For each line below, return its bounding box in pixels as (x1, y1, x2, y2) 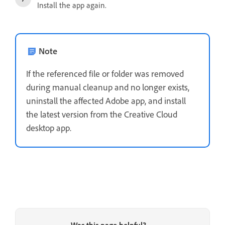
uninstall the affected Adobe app (26, 94, 145, 106)
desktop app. (26, 122, 71, 133)
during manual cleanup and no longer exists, (26, 81, 189, 92)
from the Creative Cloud (88, 108, 177, 120)
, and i (145, 94, 166, 106)
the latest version (26, 108, 88, 120)
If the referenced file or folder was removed (26, 67, 184, 79)
